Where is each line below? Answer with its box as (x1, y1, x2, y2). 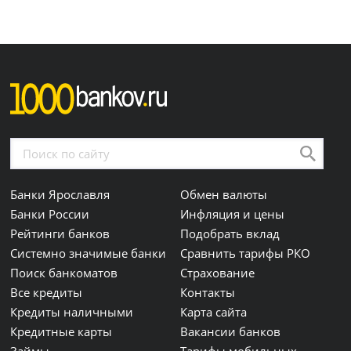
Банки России (10, 206, 90, 222)
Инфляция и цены (180, 206, 285, 222)
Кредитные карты (10, 324, 113, 339)
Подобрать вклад (180, 226, 280, 241)
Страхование (180, 265, 255, 280)
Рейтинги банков (10, 226, 110, 241)
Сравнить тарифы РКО (180, 245, 311, 261)
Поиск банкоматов (10, 265, 118, 280)
